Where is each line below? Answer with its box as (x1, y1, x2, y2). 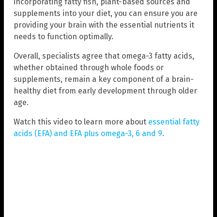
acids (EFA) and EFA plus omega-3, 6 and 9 (14, 129, 162, 139)
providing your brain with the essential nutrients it (14, 20, 194, 30)
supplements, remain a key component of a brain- (14, 75, 194, 84)
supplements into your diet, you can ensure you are (14, 9, 198, 18)
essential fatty (148, 117, 200, 127)
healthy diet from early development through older (14, 86, 197, 96)
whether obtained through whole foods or (14, 63, 164, 73)
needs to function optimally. (14, 32, 113, 42)
